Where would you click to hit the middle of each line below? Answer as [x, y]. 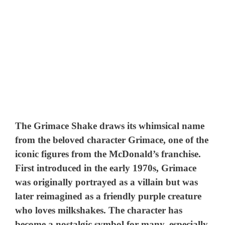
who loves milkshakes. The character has [99, 210]
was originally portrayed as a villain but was [107, 182]
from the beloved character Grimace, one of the [112, 140]
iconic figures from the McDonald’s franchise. [108, 154]
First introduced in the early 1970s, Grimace [106, 168]
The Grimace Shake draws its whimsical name [110, 126]
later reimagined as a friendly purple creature [108, 196]
